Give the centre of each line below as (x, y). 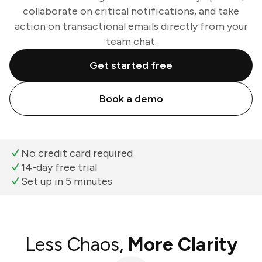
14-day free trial (59, 167)
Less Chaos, (76, 244)
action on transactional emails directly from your (131, 26)
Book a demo (131, 99)
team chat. (131, 42)
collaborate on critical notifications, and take (131, 11)
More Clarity (182, 244)
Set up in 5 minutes (67, 181)
